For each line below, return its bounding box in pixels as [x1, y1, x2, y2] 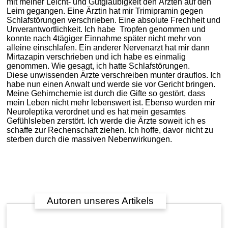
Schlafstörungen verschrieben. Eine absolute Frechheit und [7, 15, 220, 24]
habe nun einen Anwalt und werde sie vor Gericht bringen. [7, 79, 215, 89]
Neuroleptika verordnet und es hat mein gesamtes [7, 107, 186, 116]
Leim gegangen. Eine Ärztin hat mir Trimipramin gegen [7, 6, 203, 15]
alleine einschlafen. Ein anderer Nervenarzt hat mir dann [7, 43, 210, 52]
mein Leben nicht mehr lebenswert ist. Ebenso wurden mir [7, 98, 215, 107]
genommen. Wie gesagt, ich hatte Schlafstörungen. [7, 61, 190, 70]
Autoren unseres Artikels [47, 195, 154, 206]
